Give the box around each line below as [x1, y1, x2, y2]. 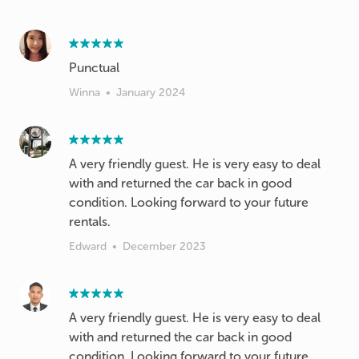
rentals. [69, 214, 111, 229]
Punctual [69, 60, 119, 75]
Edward [69, 240, 107, 253]
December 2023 [123, 240, 206, 253]
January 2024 [116, 86, 185, 99]
